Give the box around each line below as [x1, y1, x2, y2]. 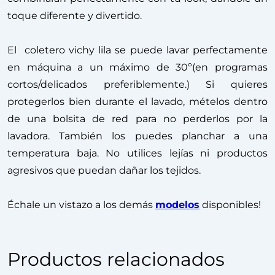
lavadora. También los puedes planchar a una [7, 130, 268, 142]
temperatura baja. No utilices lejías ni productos [7, 147, 268, 159]
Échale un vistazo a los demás [7, 198, 155, 211]
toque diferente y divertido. [7, 9, 142, 21]
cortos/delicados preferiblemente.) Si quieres [7, 78, 268, 90]
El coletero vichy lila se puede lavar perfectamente [7, 44, 268, 56]
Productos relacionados [7, 247, 225, 271]
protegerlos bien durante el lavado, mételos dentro [7, 95, 268, 107]
